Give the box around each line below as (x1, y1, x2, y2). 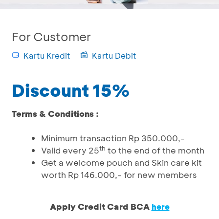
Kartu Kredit (23, 50, 70, 61)
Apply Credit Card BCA (49, 201, 152, 212)
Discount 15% (12, 79, 130, 101)
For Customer (12, 29, 91, 44)
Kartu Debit (92, 50, 136, 61)
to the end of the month (106, 145, 204, 155)
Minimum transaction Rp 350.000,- (41, 132, 185, 143)
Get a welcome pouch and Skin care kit (41, 157, 202, 168)
